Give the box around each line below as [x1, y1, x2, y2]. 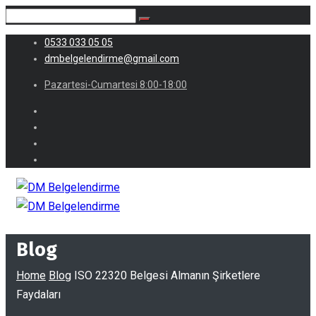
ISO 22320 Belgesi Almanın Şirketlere [74, 269, 260, 282]
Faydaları [16, 288, 61, 301]
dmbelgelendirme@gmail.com [44, 53, 179, 64]
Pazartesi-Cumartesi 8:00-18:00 [44, 79, 187, 90]
